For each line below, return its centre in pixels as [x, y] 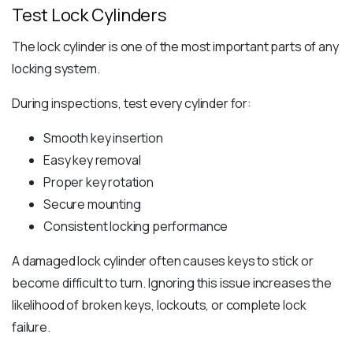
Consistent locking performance [136, 227]
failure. [31, 327]
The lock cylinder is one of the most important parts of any [175, 47]
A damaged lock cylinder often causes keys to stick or [163, 261]
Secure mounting [92, 204]
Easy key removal [92, 160]
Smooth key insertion [103, 138]
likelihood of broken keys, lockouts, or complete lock [159, 305]
